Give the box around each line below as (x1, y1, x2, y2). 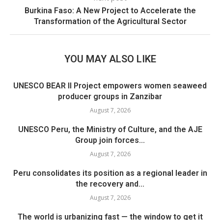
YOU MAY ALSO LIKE (64, 53, 156, 65)
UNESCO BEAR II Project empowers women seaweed (13, 81, 207, 90)
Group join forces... (75, 135, 145, 145)
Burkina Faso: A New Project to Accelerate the (24, 5, 196, 15)
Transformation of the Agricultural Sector (33, 16, 187, 26)
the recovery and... (76, 179, 144, 189)
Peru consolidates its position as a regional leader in (13, 168, 207, 178)
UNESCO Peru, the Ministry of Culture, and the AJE (18, 124, 202, 134)
